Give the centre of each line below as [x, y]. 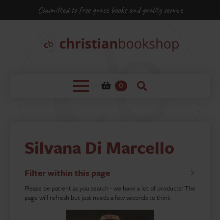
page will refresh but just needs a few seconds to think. [98, 197]
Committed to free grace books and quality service [110, 10]
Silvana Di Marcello [99, 147]
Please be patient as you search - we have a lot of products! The [110, 188]
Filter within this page [67, 173]
